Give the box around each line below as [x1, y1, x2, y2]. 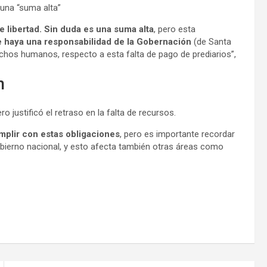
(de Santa [194, 36, 231, 47]
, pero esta [154, 23, 195, 35]
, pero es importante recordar [120, 128, 235, 139]
